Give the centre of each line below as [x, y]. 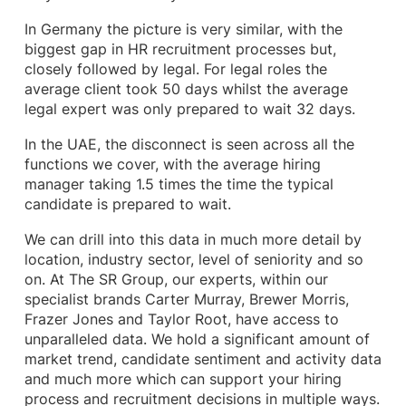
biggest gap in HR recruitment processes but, [180, 49]
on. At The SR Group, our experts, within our [176, 280]
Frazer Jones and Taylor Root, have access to [181, 320]
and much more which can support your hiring [183, 380]
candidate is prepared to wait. [127, 205]
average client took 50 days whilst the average [186, 89]
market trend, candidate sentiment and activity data [203, 360]
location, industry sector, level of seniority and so [193, 260]
